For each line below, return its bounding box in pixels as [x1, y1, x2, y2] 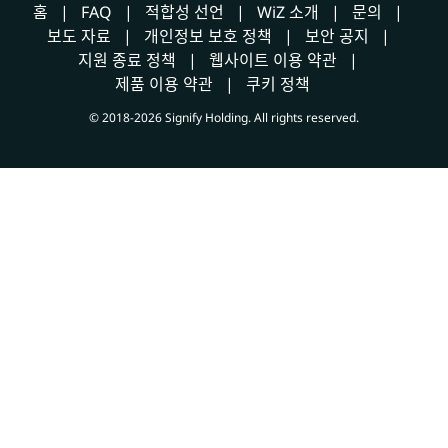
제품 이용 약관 [114, 73, 213, 95]
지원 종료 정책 [78, 49, 176, 71]
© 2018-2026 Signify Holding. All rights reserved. [89, 109, 359, 126]
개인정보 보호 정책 [143, 25, 272, 47]
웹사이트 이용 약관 [209, 49, 337, 71]
